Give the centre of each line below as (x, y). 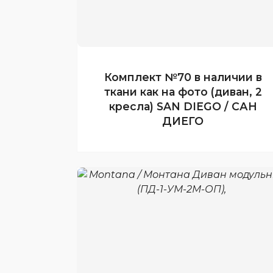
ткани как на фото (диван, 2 (183, 92)
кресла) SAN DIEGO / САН (183, 106)
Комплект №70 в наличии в (183, 77)
